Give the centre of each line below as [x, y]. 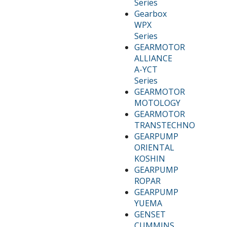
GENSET [150, 214]
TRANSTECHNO [165, 125]
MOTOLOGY [158, 103]
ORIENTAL [155, 147]
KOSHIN [150, 158]
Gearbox [151, 13]
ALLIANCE [154, 58]
